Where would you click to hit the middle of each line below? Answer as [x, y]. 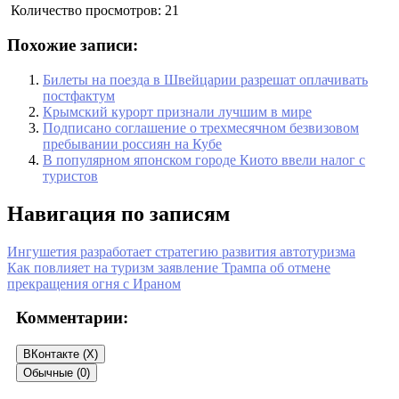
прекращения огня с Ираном [94, 283]
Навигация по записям [118, 213]
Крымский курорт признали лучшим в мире [177, 111]
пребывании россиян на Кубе [132, 143]
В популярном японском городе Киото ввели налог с [204, 159]
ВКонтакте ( [55, 354]
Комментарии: [72, 318]
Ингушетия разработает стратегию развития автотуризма [181, 251]
